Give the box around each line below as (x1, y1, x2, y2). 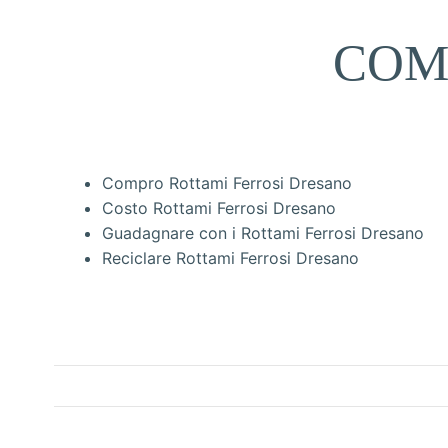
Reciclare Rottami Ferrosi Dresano (102, 247, 359, 268)
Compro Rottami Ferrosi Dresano (102, 172, 352, 193)
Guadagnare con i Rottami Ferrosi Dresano (102, 222, 424, 243)
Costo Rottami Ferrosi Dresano (102, 197, 336, 218)
